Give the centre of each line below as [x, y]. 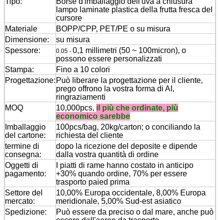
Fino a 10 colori [84, 69]
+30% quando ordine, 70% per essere [122, 173]
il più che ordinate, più [137, 108]
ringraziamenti [81, 97]
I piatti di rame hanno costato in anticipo [125, 165]
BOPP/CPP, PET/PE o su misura [113, 28]
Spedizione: [26, 212]
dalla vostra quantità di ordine [107, 154]
